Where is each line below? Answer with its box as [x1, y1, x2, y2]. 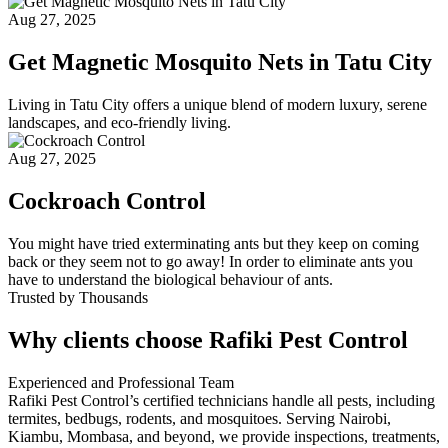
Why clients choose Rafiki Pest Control [8, 326, 408, 353]
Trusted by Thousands [8, 288, 148, 306]
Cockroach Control [8, 187, 206, 214]
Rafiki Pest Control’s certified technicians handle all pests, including [8, 391, 435, 409]
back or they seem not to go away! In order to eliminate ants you [8, 252, 413, 270]
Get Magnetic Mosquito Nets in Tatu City [8, 49, 432, 76]
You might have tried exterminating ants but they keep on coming [8, 234, 419, 252]
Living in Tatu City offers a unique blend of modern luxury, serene [8, 96, 427, 114]
